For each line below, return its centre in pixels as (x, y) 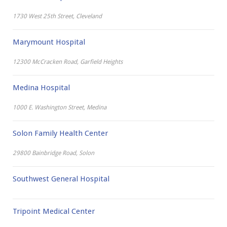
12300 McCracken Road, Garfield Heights (67, 62)
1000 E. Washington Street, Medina (59, 107)
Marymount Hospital (49, 42)
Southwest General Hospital (61, 179)
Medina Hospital (41, 88)
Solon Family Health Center (60, 133)
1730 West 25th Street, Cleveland (57, 16)
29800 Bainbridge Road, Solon (53, 153)
